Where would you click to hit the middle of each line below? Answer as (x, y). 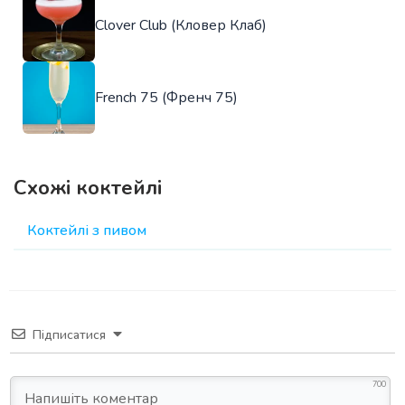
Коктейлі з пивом (87, 231)
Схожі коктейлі (88, 188)
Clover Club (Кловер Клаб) (181, 26)
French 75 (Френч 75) (166, 98)
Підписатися (69, 335)
